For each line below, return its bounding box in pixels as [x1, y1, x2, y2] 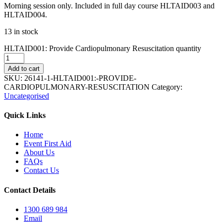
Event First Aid [24, 139, 71, 148]
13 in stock [4, 27, 38, 36]
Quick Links [4, 111, 46, 120]
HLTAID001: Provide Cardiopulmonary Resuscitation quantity [4, 44, 201, 53]
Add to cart [8, 64, 40, 72]
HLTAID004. [4, 10, 47, 19]
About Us [24, 148, 55, 157]
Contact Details [4, 185, 55, 194]
